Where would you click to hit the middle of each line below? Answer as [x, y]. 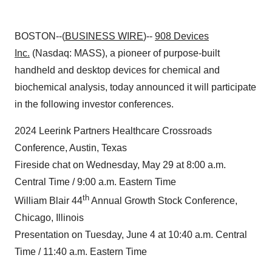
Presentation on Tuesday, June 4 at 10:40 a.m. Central [131, 235]
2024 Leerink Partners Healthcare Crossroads [113, 131]
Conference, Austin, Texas [71, 148]
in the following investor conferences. [94, 104]
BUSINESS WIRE [104, 36]
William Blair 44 [49, 201]
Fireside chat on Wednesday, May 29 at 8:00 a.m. [120, 165]
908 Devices [182, 36]
